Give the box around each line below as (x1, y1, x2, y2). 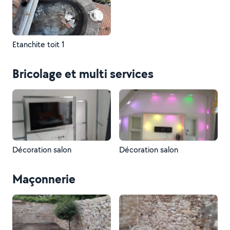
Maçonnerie (12, 170, 75, 187)
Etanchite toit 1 (12, 39, 65, 50)
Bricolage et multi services (12, 65, 154, 82)
